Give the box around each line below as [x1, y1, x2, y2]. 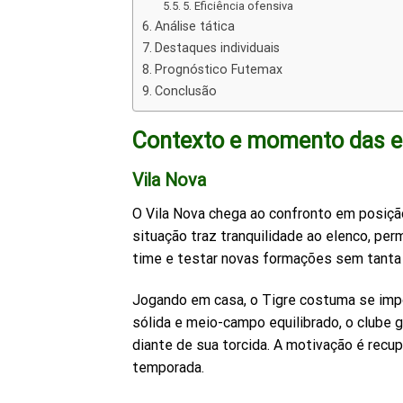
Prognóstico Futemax [154, 62, 282, 77]
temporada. [132, 359, 204, 377]
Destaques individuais [154, 40, 280, 56]
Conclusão [154, 84, 217, 99]
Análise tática [154, 19, 235, 34]
